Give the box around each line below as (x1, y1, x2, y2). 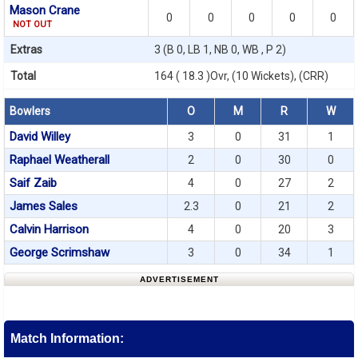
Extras (10, 43, 42, 56)
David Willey (10, 129, 70, 144)
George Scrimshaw (10, 245, 109, 260)
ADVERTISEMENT (139, 275, 219, 284)
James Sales (10, 199, 78, 213)
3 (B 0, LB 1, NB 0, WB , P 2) (154, 43, 286, 56)
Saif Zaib (10, 176, 57, 190)
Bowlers (10, 105, 50, 117)
